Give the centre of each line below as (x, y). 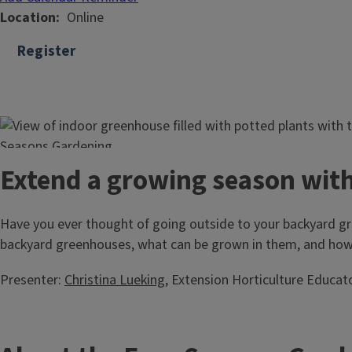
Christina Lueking (115, 280)
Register (47, 51)
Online (85, 18)
